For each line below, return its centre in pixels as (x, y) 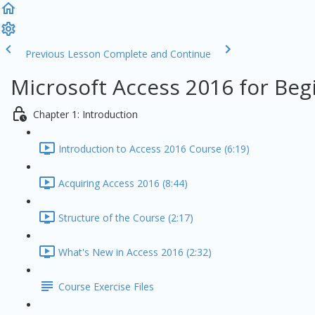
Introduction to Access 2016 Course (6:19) (154, 149)
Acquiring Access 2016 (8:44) (123, 184)
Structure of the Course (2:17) (126, 218)
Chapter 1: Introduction (85, 115)
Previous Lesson (63, 54)
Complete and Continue (157, 54)
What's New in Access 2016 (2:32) (135, 252)
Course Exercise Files (106, 287)
